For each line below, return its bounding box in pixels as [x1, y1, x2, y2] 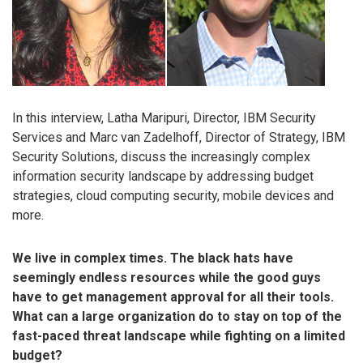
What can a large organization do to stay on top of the [12, 309, 342, 325]
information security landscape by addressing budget [12, 169, 314, 185]
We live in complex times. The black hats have [12, 250, 293, 267]
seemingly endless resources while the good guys [12, 270, 321, 286]
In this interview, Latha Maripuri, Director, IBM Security [12, 110, 316, 126]
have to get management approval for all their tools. [12, 289, 334, 305]
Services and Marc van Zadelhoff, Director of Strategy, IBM [12, 130, 345, 146]
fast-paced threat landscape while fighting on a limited [12, 328, 345, 344]
